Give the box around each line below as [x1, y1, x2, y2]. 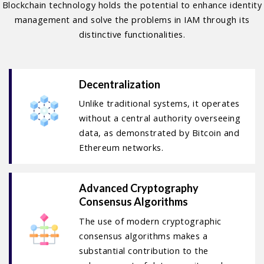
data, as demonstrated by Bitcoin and [79, 127, 240, 139]
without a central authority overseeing [79, 113, 241, 124]
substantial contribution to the [79, 245, 209, 256]
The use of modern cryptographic [79, 215, 222, 227]
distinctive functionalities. [79, 29, 185, 41]
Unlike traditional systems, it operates [79, 98, 240, 110]
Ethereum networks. [79, 142, 164, 154]
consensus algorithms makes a [79, 230, 208, 242]
